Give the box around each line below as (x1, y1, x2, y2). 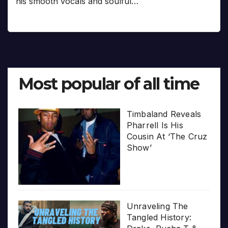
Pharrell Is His (126, 120, 183, 131)
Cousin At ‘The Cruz (126, 131, 208, 142)
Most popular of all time (18, 74, 199, 94)
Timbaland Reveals (126, 109, 202, 120)
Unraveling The (126, 201, 188, 212)
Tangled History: (126, 212, 191, 223)
